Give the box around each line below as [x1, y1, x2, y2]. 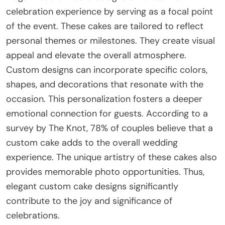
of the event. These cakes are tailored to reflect [6, 20, 203, 33]
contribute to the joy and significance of [6, 195, 172, 207]
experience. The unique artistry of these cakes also [6, 151, 217, 164]
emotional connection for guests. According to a [6, 107, 208, 120]
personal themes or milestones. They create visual [6, 35, 215, 47]
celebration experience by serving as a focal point [6, 6, 213, 18]
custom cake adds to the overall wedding [6, 137, 178, 149]
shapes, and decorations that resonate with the [6, 78, 203, 91]
